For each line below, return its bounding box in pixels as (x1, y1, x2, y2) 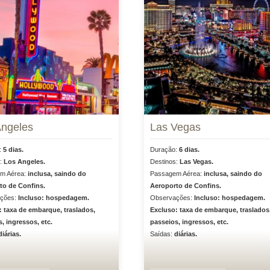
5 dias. (2, 146, 24, 153)
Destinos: (150, 158, 180, 165)
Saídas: (150, 230, 174, 237)
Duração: (150, 146, 179, 153)
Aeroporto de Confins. (150, 182, 221, 189)
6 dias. (179, 146, 199, 153)
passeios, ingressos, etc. (150, 218, 228, 225)
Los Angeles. (3, 158, 45, 165)
